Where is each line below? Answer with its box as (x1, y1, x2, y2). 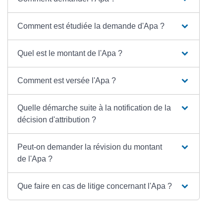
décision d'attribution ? (17, 115, 96, 124)
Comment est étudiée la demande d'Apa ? (17, 21, 165, 30)
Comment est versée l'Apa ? (17, 76, 116, 85)
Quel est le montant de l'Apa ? (17, 49, 122, 57)
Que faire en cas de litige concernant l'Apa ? (17, 181, 172, 190)
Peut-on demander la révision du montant (17, 142, 162, 151)
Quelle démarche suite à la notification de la (17, 103, 171, 112)
